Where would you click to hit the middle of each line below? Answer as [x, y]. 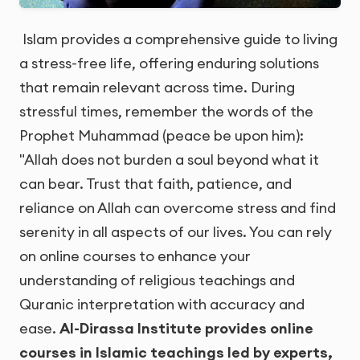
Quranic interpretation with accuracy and [162, 305]
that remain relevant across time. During [157, 88]
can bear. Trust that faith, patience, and [155, 184]
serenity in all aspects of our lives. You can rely [176, 232]
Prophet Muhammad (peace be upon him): [162, 136]
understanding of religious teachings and [157, 280]
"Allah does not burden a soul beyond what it [169, 160]
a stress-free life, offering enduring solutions [169, 63]
